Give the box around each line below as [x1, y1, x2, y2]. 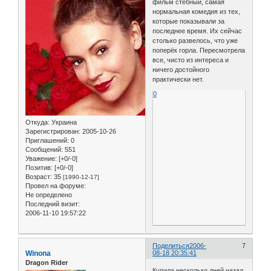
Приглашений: [25, 136, 69, 144]
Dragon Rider [25, 258, 68, 266]
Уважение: [25, 154, 57, 162]
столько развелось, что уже [152, 36, 238, 44]
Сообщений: [25, 145, 63, 153]
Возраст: [25, 172, 52, 180]
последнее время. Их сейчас [152, 27, 243, 34]
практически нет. [152, 75, 204, 83]
